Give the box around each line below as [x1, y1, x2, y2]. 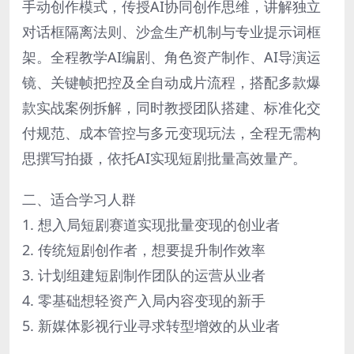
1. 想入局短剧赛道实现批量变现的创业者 [22, 214, 280, 234]
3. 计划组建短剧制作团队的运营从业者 [22, 265, 265, 284]
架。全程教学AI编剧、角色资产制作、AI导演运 [22, 47, 321, 66]
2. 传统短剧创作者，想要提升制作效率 [22, 239, 265, 259]
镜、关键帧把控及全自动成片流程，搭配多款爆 [22, 72, 321, 92]
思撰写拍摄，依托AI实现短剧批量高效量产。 [22, 148, 307, 168]
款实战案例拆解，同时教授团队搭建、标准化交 [22, 97, 321, 117]
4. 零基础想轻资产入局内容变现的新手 [22, 290, 265, 310]
